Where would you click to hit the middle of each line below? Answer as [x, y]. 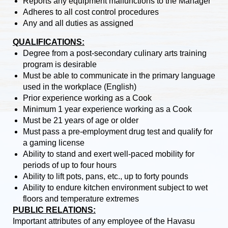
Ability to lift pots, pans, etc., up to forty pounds [106, 176]
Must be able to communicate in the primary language [119, 75]
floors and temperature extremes [81, 198]
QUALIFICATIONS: [49, 42]
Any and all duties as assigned [78, 23]
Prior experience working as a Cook [87, 98]
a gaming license [54, 142]
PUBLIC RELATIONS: [54, 210]
